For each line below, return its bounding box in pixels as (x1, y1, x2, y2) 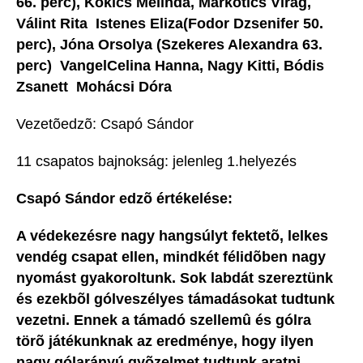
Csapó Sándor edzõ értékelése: (16, 190, 233, 207)
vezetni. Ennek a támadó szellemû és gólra (16, 312, 311, 329)
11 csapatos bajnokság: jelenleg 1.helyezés (16, 153, 313, 170)
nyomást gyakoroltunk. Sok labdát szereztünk (16, 270, 333, 287)
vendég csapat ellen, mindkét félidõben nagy (16, 249, 326, 266)
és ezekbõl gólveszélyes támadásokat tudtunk (16, 291, 335, 308)
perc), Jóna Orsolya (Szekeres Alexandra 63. (16, 36, 322, 53)
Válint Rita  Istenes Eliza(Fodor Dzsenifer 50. (16, 15, 323, 32)
